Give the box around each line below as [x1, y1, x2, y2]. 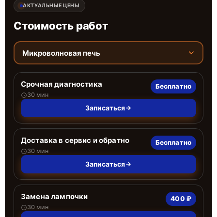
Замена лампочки [21, 192, 88, 201]
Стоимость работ [14, 19, 108, 32]
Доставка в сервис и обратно [21, 136, 130, 145]
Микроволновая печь [22, 48, 100, 58]
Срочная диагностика [21, 79, 102, 89]
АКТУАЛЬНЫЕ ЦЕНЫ [23, 2, 79, 9]
